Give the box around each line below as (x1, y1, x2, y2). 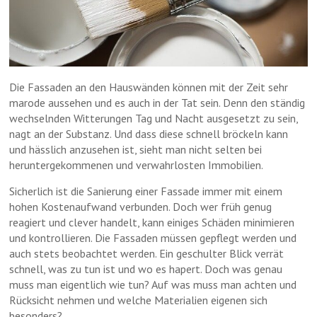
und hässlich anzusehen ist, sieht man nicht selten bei (9, 142, 263, 156)
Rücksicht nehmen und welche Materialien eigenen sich (9, 292, 268, 307)
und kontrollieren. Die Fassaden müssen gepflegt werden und (9, 230, 297, 245)
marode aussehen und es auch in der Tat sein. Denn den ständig (9, 95, 306, 110)
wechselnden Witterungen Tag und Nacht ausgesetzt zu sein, (9, 110, 299, 125)
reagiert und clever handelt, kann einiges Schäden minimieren (9, 214, 295, 229)
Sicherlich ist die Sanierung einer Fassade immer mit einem (9, 183, 283, 198)
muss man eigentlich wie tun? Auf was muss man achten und (9, 277, 297, 292)
